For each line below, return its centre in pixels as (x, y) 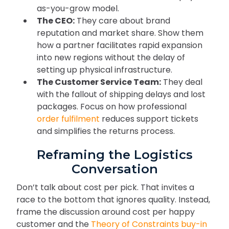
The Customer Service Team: (99, 82)
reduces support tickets (149, 119)
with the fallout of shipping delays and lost (121, 95)
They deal (182, 82)
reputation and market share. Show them (120, 33)
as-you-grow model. (78, 9)
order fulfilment (68, 119)
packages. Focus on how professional (112, 107)
